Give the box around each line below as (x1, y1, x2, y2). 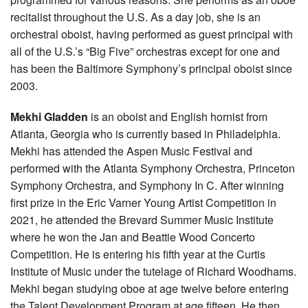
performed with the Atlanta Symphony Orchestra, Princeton (10, 159, 295, 176)
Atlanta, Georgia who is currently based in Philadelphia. (10, 125, 280, 142)
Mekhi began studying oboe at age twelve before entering (10, 280, 289, 296)
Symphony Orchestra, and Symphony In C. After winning (10, 177, 284, 193)
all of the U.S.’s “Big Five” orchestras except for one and (10, 43, 280, 59)
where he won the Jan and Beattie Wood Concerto (10, 228, 255, 245)
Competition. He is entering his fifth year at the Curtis (10, 245, 265, 262)
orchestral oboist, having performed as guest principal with (10, 25, 293, 42)
